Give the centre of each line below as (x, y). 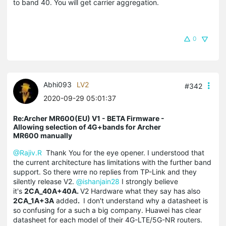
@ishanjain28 (98, 181)
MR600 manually (43, 135)
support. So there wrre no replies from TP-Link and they (105, 172)
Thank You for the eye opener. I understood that (123, 152)
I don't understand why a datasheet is (145, 200)
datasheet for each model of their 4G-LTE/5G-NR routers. (108, 219)
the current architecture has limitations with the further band (112, 162)
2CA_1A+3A (34, 200)
